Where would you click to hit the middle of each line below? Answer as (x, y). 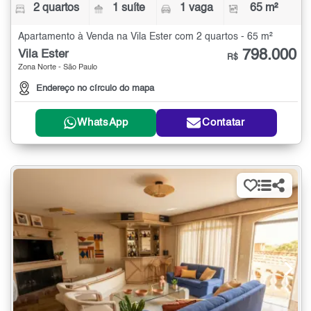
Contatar (224, 123)
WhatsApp (103, 123)
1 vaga (196, 9)
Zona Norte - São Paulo (58, 68)
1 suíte (129, 9)
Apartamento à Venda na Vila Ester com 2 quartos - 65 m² (145, 37)
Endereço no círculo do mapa (95, 88)
